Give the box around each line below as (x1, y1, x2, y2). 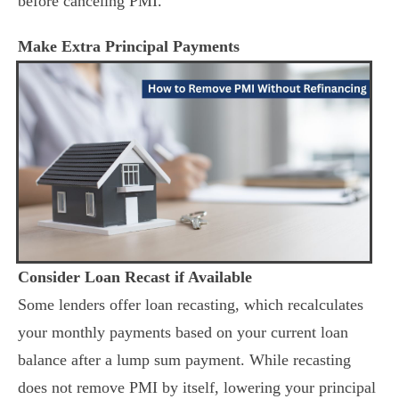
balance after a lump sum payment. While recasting (18, 350, 351, 369)
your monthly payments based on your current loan (18, 322, 348, 341)
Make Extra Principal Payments (18, 37, 240, 55)
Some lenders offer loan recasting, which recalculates (18, 295, 363, 313)
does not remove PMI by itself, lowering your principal (18, 378, 376, 396)
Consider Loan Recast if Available (18, 267, 252, 286)
